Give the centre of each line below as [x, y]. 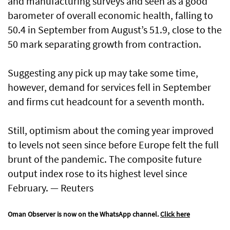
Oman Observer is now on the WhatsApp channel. [84, 214]
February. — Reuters [51, 188]
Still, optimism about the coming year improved [111, 130]
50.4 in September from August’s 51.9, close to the [115, 30]
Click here [175, 214]
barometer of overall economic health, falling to [110, 15]
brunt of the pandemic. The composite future [105, 159]
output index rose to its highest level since [98, 174]
